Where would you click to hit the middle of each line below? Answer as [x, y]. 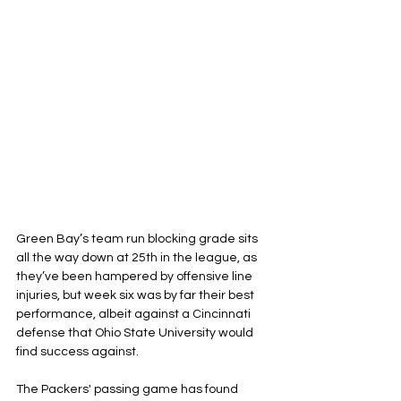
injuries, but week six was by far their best [137, 295]
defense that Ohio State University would [136, 333]
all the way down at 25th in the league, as [138, 258]
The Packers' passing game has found [128, 389]
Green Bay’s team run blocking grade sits [138, 239]
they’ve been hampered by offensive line [136, 277]
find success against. [77, 352]
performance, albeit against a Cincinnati [135, 314]
